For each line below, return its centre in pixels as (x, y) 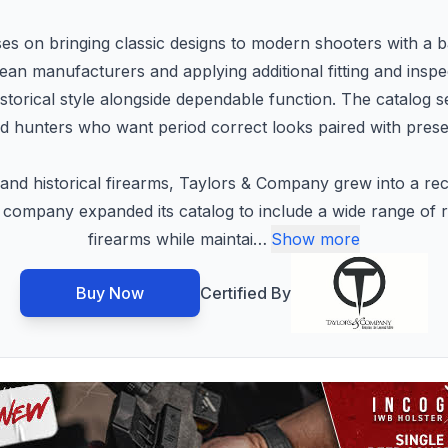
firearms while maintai (170, 239)
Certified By (246, 293)
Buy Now (110, 293)
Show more (315, 239)
